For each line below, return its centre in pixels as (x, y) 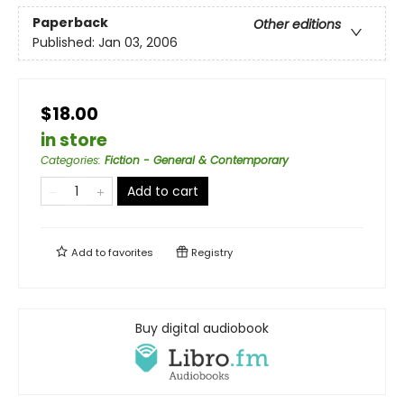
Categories (69, 160)
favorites (131, 252)
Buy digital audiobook (202, 328)
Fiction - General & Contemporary (197, 160)
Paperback (70, 23)
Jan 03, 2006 (138, 43)
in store (74, 140)
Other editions (297, 25)
